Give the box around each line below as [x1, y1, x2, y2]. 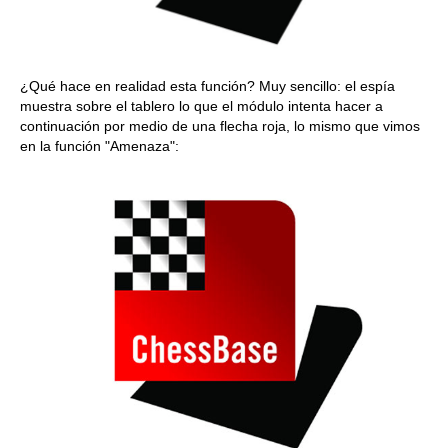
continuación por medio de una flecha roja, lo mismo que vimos [20, 118, 420, 135]
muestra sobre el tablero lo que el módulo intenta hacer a [20, 98, 383, 115]
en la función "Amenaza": [20, 138, 179, 155]
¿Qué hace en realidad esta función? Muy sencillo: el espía [20, 78, 395, 95]
